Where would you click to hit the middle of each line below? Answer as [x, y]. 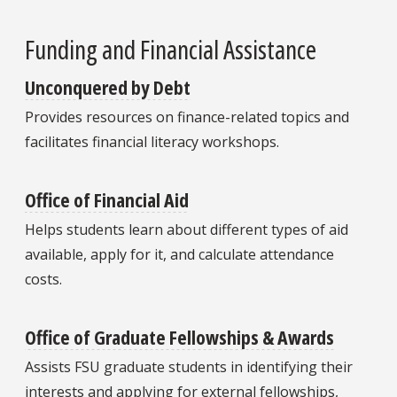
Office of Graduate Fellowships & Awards [179, 337]
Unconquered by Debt [108, 86]
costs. [43, 280]
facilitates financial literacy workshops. [152, 141]
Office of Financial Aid [107, 200]
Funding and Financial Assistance [171, 49]
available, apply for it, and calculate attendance [179, 255]
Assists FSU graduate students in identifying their [189, 367]
